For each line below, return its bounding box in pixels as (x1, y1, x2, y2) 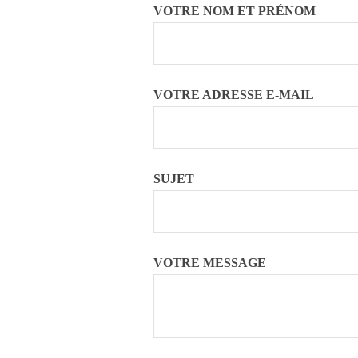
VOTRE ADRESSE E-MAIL (153, 87, 314, 101)
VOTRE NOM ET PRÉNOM (153, 3, 316, 18)
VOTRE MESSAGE (153, 255, 266, 269)
